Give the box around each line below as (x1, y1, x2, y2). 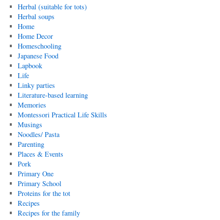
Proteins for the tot (17, 188, 70, 198)
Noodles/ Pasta (17, 129, 59, 139)
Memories (17, 100, 46, 110)
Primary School (17, 178, 61, 188)
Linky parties (17, 80, 55, 90)
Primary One (17, 168, 54, 178)
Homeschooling (17, 41, 61, 51)
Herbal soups (17, 11, 55, 21)
